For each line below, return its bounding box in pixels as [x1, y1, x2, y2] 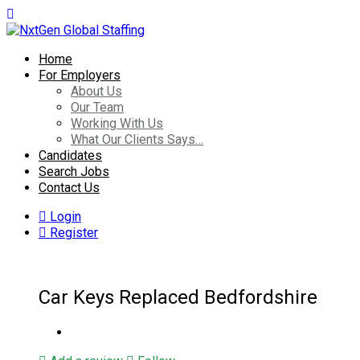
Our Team [71, 100, 124, 115]
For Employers [39, 67, 121, 83]
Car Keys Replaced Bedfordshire [39, 285, 317, 309]
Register [47, 225, 98, 240]
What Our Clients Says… [71, 132, 203, 147]
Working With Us [71, 116, 163, 131]
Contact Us [39, 180, 100, 195]
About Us [71, 84, 122, 99]
